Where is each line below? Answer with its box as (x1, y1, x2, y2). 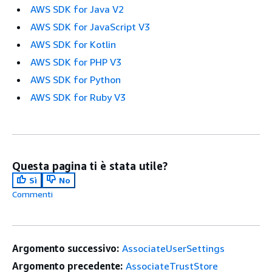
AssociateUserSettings (122, 242, 225, 254)
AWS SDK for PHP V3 (30, 56, 121, 68)
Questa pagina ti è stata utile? (12, 159, 168, 172)
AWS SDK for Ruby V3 (30, 91, 126, 103)
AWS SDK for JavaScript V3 (30, 21, 150, 33)
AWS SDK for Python (30, 73, 121, 86)
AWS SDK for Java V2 (30, 3, 124, 15)
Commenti (12, 189, 53, 199)
